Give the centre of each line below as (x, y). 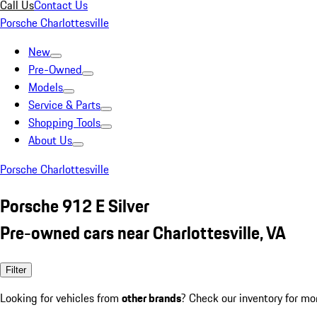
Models (46, 87)
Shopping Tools (64, 122)
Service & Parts (64, 105)
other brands (151, 298)
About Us (50, 140)
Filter (16, 270)
